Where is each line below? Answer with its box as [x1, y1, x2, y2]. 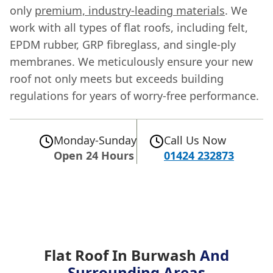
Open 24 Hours [54, 147, 134, 163]
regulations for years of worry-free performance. [10, 88, 259, 103]
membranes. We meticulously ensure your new [10, 54, 253, 69]
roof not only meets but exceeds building [10, 71, 224, 86]
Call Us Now [164, 132, 226, 147]
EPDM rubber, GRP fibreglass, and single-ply [10, 37, 236, 52]
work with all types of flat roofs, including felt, [10, 19, 248, 35]
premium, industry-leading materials [35, 2, 225, 18]
